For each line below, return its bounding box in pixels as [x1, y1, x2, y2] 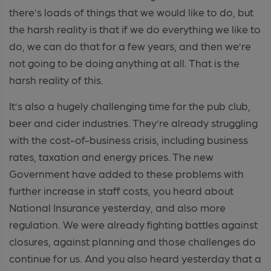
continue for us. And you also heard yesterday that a [9, 251, 261, 264]
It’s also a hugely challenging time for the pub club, [9, 99, 250, 112]
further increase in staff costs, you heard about [9, 183, 233, 197]
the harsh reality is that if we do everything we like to [9, 22, 261, 35]
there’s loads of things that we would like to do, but [9, 5, 253, 18]
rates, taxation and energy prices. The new [9, 149, 214, 163]
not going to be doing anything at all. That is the [9, 56, 240, 69]
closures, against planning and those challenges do [9, 234, 256, 247]
